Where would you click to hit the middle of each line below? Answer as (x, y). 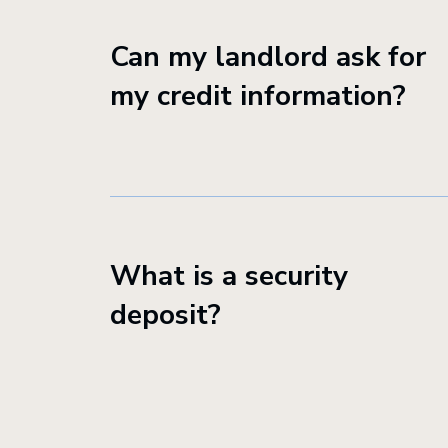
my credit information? (258, 96)
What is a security (229, 276)
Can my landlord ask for (268, 57)
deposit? (165, 315)
